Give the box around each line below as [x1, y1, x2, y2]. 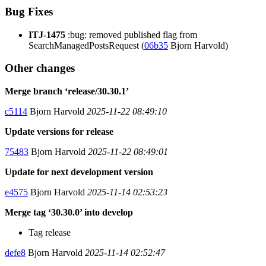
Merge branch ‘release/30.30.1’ [5, 86, 129, 97]
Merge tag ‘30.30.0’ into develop [5, 207, 133, 218]
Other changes [5, 62, 75, 75]
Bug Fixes [5, 5, 53, 18]
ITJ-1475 [28, 29, 65, 40]
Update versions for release [5, 126, 113, 137]
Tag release [28, 227, 71, 238]
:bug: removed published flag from [65, 29, 197, 40]
